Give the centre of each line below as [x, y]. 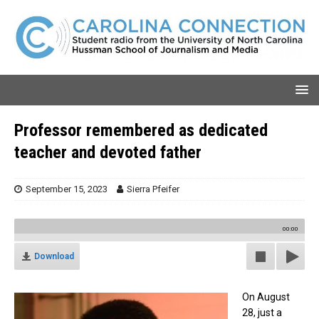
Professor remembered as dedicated [141, 130]
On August [266, 297]
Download [54, 256]
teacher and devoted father [108, 152]
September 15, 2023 [67, 189]
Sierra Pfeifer [153, 189]
